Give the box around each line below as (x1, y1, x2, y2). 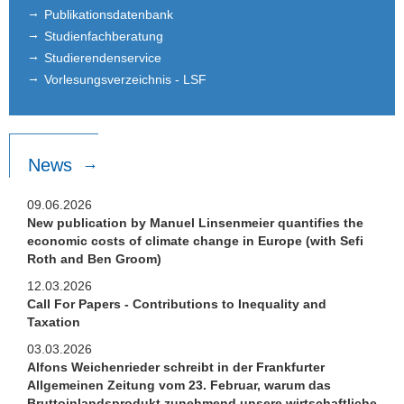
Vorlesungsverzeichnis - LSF (44, 71, 207, 87)
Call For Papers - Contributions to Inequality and (27, 297, 326, 312)
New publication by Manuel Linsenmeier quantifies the (27, 216, 363, 231)
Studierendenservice (44, 50, 161, 65)
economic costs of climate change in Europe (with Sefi (27, 234, 363, 249)
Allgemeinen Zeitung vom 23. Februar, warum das (27, 378, 331, 393)
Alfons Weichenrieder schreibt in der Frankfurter (27, 360, 325, 375)
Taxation (27, 315, 80, 330)
